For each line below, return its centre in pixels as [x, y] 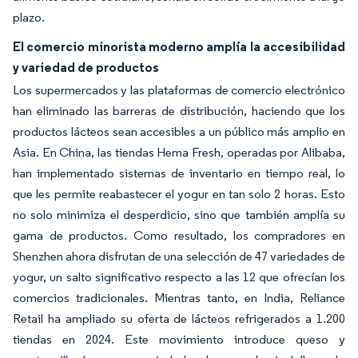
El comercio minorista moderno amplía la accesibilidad [179, 46]
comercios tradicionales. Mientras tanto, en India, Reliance [179, 298]
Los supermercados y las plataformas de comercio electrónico [179, 90]
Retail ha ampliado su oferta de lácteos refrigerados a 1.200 [179, 318]
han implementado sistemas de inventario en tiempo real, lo [179, 173]
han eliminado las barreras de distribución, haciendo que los [179, 111]
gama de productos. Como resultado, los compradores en [179, 235]
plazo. [29, 17]
